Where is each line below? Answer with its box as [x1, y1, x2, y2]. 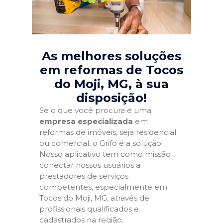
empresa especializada [39, 116, 133, 126]
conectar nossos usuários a [39, 160, 140, 170]
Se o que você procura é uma [39, 106, 151, 115]
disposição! [76, 91, 147, 105]
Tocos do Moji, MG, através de [39, 193, 149, 203]
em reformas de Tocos [40, 63, 183, 77]
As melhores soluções [42, 49, 181, 63]
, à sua [128, 77, 169, 91]
